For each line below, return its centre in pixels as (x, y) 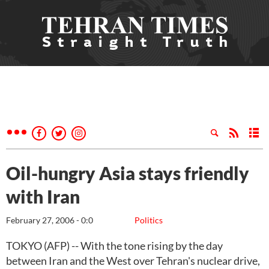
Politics (149, 220)
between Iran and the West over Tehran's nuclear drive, (133, 261)
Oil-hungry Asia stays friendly (128, 173)
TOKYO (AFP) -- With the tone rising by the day (114, 246)
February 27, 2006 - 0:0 (50, 220)
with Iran (43, 196)
